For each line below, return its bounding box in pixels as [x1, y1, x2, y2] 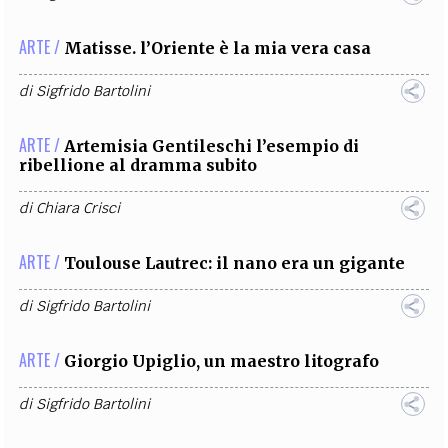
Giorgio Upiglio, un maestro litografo [64, 351, 380, 372]
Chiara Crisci [36, 199, 121, 218]
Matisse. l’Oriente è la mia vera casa [64, 38, 372, 59]
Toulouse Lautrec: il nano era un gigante [64, 253, 406, 274]
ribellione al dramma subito [19, 155, 258, 176]
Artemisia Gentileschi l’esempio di [64, 136, 360, 157]
